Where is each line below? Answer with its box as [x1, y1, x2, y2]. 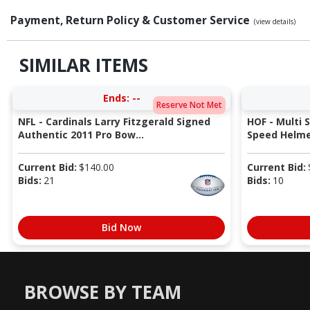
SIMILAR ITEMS [19, 52, 148, 77]
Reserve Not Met [156, 98, 222, 111]
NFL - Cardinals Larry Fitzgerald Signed [17, 115, 210, 129]
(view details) [254, 16, 295, 26]
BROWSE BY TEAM [24, 279, 181, 304]
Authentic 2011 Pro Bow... [17, 128, 144, 142]
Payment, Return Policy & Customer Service [10, 12, 253, 28]
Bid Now [102, 221, 141, 235]
